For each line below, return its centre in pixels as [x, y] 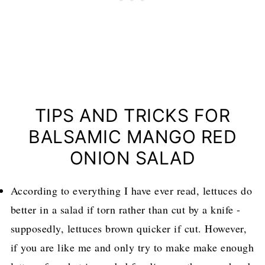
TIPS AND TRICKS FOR [132, 115]
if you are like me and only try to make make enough [132, 247]
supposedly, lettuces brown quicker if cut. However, [129, 228]
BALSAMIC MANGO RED [132, 136]
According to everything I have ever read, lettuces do [131, 190]
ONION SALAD [132, 158]
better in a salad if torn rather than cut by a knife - [125, 209]
